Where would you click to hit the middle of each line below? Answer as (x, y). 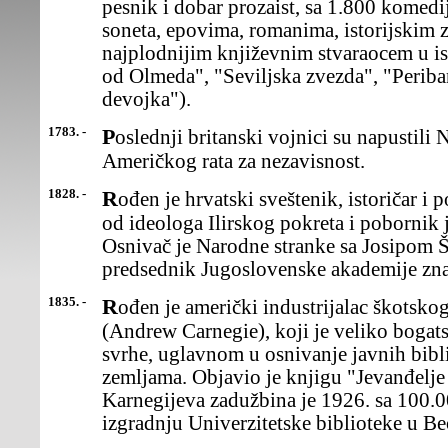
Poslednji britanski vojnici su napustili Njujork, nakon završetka (108, 136)
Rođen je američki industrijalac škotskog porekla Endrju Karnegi (110, 306)
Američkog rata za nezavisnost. (233, 161)
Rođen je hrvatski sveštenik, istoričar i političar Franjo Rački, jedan (110, 198)
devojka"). (146, 99)
